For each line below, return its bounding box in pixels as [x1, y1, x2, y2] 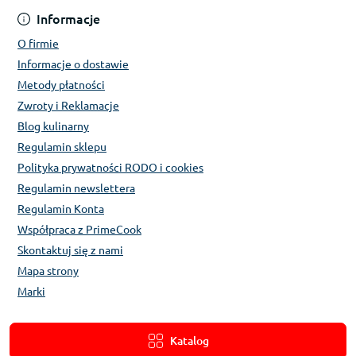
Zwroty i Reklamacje [17, 99, 119, 113]
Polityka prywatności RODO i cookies [17, 161, 203, 175]
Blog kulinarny [17, 120, 89, 133]
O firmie [17, 37, 59, 51]
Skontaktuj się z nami [17, 244, 123, 257]
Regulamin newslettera [17, 182, 135, 195]
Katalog [169, 335, 209, 348]
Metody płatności [17, 79, 105, 92]
